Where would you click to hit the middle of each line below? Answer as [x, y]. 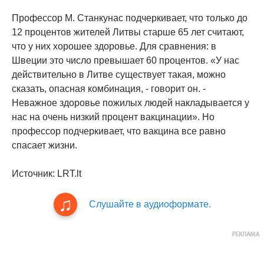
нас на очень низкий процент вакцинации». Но [113, 117]
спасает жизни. [44, 145]
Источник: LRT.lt [47, 173]
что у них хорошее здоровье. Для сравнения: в [114, 46]
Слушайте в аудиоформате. [150, 204]
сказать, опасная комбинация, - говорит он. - [109, 88]
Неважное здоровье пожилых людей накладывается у [131, 103]
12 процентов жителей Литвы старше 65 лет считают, [128, 32]
